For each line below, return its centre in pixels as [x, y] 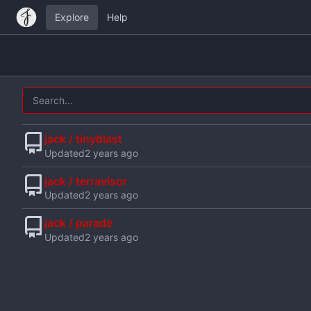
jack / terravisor [86, 181]
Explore [72, 17]
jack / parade [78, 223]
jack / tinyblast [83, 138]
